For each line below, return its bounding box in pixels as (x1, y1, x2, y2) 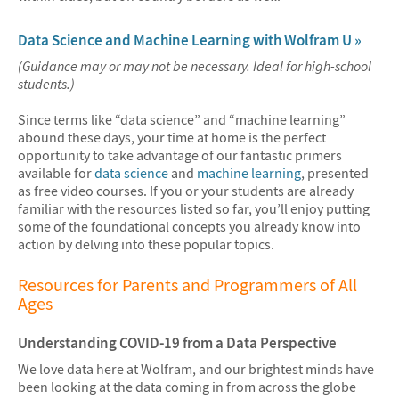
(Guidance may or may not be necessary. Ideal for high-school (18, 57, 371, 76)
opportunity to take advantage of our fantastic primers (18, 145, 342, 164)
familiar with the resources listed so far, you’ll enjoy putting (18, 199, 370, 217)
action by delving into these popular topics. (18, 234, 274, 253)
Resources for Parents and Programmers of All (18, 273, 357, 296)
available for (18, 163, 94, 182)
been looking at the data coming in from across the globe (18, 378, 356, 396)
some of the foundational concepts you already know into (18, 216, 361, 235)
